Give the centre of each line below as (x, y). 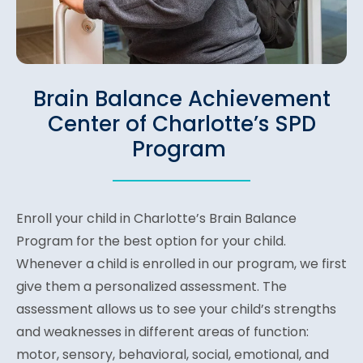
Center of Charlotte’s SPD (181, 124)
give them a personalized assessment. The (152, 286)
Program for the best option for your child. (151, 241)
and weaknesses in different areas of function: (162, 331)
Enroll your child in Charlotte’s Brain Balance (156, 218)
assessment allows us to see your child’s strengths (176, 309)
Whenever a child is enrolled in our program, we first (181, 263)
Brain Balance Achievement (181, 98)
